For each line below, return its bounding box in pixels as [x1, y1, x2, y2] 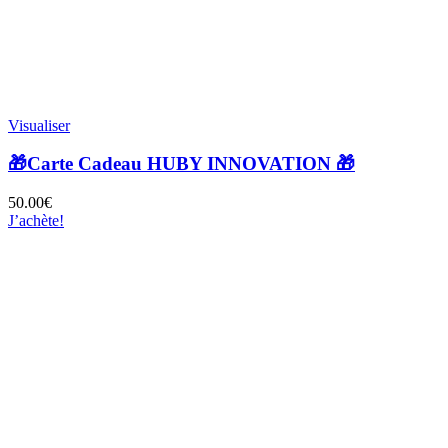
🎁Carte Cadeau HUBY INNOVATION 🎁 [8, 153, 355, 175]
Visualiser [8, 116, 70, 134]
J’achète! [8, 212, 64, 230]
